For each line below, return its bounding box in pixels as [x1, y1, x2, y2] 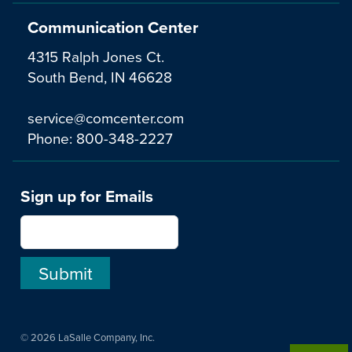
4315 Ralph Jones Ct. [27, 46, 164, 68]
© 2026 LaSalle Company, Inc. [20, 330, 155, 345]
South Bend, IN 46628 [27, 66, 172, 88]
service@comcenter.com [27, 107, 184, 129]
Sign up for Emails [20, 183, 153, 208]
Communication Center [27, 14, 199, 39]
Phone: [27, 127, 76, 149]
